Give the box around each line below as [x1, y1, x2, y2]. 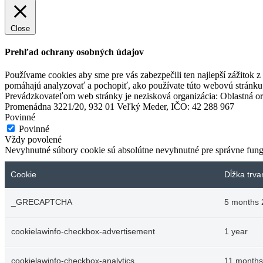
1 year [224, 227, 248, 237]
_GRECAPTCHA [11, 198, 72, 207]
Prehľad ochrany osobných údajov [5, 46, 144, 57]
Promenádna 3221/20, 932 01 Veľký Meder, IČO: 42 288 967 [5, 102, 234, 112]
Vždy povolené [5, 134, 62, 145]
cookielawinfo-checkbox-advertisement [11, 227, 155, 237]
